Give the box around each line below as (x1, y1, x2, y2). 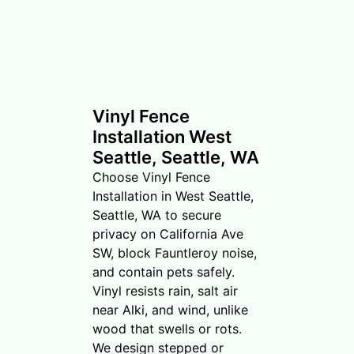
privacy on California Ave (92, 225, 243, 242)
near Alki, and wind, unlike (92, 301, 248, 318)
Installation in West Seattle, (92, 187, 254, 204)
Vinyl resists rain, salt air (92, 282, 238, 299)
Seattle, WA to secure (92, 206, 221, 223)
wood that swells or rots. (92, 320, 242, 337)
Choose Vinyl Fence (92, 168, 210, 185)
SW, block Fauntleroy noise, (92, 244, 257, 261)
